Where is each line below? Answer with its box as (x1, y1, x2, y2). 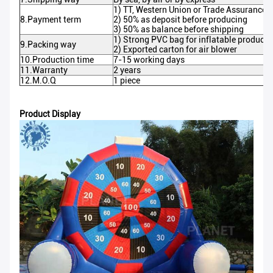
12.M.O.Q (20, 75, 56, 85)
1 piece (113, 75, 140, 85)
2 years (113, 65, 141, 75)
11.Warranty (20, 65, 68, 75)
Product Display (19, 108, 80, 119)
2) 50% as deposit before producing (113, 14, 247, 24)
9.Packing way (20, 39, 76, 49)
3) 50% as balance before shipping (113, 24, 244, 34)
